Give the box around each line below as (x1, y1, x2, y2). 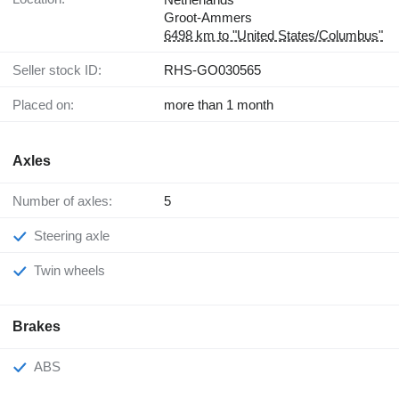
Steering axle (43, 228, 110, 244)
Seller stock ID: (21, 62, 102, 78)
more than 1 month (164, 97, 273, 113)
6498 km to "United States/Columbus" (164, 28, 383, 44)
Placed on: (21, 97, 74, 113)
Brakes (12, 319, 61, 335)
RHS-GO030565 (164, 62, 261, 78)
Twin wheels (41, 263, 105, 279)
